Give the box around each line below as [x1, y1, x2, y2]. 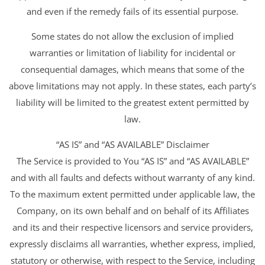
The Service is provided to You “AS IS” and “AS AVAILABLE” [16, 154, 249, 167]
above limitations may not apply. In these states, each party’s [9, 80, 256, 92]
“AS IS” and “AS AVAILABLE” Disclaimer [56, 138, 209, 150]
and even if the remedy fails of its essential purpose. [27, 5, 238, 18]
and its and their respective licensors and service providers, [12, 221, 253, 233]
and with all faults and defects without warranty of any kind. [10, 171, 255, 183]
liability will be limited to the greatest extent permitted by [16, 96, 249, 109]
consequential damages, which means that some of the [21, 63, 244, 76]
